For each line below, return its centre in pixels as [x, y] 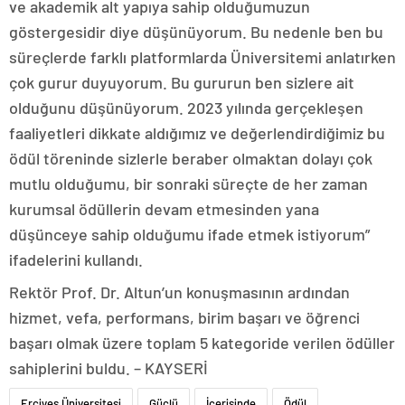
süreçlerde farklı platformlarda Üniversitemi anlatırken [202, 57]
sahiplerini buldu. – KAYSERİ [108, 368]
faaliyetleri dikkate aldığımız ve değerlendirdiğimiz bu [197, 133]
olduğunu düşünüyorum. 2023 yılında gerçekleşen [186, 108]
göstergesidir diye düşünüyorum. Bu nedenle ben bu [196, 32]
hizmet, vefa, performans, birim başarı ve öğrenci [184, 318]
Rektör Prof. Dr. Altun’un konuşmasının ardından [179, 292]
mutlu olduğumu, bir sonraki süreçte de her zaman [188, 184]
